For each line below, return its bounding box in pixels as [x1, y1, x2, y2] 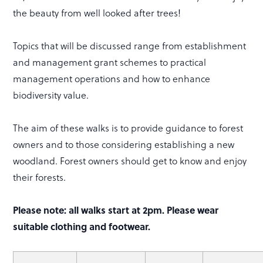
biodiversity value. [13, 89, 89, 102]
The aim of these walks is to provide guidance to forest [13, 122, 244, 135]
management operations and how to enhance [13, 72, 211, 86]
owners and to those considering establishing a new [13, 138, 235, 151]
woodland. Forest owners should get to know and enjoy [13, 154, 247, 168]
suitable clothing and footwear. [13, 220, 151, 234]
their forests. [13, 171, 66, 184]
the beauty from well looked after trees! [13, 6, 181, 20]
